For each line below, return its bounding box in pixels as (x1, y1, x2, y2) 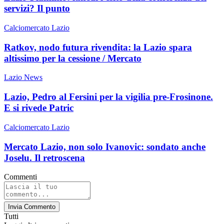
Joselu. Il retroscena (4, 152, 85, 163)
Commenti (4, 172, 37, 181)
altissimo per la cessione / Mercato (4, 52, 141, 63)
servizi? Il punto (4, 3, 70, 14)
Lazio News (4, 73, 42, 82)
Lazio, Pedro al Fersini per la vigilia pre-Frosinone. (4, 91, 213, 102)
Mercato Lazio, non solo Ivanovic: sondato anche (4, 141, 205, 152)
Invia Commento (8, 203, 55, 211)
